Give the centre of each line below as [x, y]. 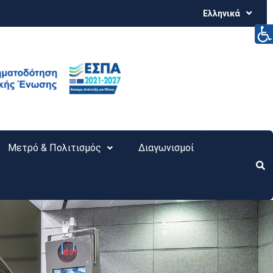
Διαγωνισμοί [166, 148]
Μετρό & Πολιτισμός [54, 148]
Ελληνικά [222, 13]
